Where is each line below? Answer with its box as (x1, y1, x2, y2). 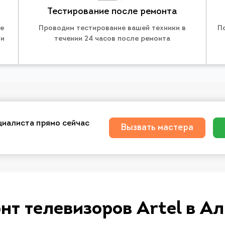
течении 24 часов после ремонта (54, 35, 170, 43)
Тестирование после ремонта (47, 7, 177, 17)
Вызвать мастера (121, 123, 194, 132)
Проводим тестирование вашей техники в (38, 25, 186, 33)
